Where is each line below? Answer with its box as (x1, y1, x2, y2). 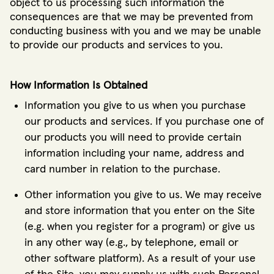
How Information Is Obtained (10, 80, 147, 91)
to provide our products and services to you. (10, 40, 223, 51)
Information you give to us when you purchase (24, 100, 246, 111)
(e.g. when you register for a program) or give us (24, 221, 255, 232)
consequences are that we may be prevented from (10, 12, 253, 23)
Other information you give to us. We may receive (24, 189, 262, 201)
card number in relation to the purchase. (24, 163, 220, 175)
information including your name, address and (24, 147, 244, 159)
